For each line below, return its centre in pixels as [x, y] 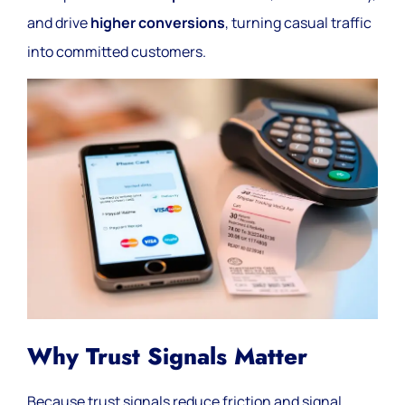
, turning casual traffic [298, 23]
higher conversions [158, 23]
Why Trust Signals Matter [167, 357]
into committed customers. [117, 52]
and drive [59, 23]
